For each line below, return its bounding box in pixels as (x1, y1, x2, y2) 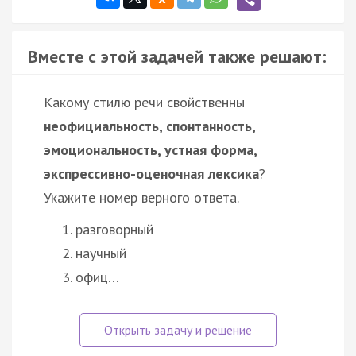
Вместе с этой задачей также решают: (28, 44, 326, 68)
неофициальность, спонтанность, (44, 116, 255, 135)
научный (75, 243, 126, 262)
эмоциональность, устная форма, (44, 140, 257, 159)
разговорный (75, 219, 153, 238)
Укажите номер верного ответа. (44, 188, 239, 207)
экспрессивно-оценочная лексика (44, 164, 259, 183)
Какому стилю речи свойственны (44, 92, 245, 111)
